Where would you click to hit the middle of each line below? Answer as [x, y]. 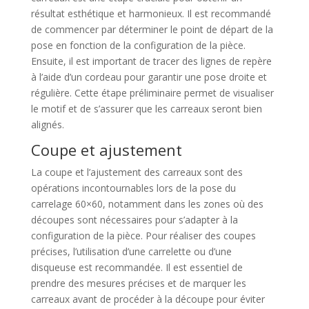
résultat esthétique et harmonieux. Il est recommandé [151, 14]
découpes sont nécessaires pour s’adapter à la [134, 220]
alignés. [47, 125]
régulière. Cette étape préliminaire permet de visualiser [152, 93]
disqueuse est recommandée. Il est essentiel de [137, 268]
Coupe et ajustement [106, 150]
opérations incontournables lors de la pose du [133, 188]
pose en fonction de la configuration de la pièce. [138, 46]
